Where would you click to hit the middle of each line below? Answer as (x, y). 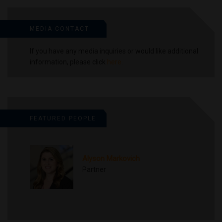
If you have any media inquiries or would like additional (114, 51)
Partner (94, 169)
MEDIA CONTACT (59, 29)
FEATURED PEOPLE (63, 118)
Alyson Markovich (111, 158)
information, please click (68, 62)
